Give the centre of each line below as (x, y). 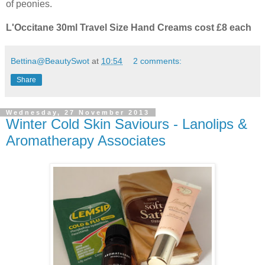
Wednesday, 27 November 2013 (78, 112)
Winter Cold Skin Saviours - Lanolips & (127, 124)
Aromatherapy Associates (86, 140)
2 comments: (158, 61)
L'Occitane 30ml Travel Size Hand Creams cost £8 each (129, 27)
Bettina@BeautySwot (50, 61)
